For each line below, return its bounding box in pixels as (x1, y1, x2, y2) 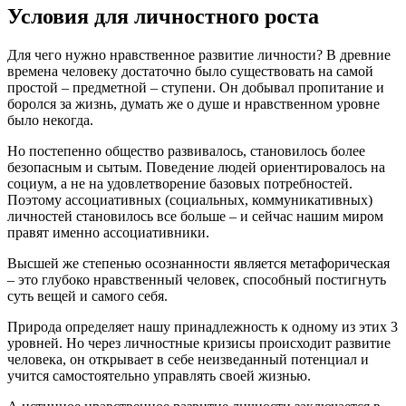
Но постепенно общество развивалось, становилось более (7, 142, 365, 159)
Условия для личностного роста (7, 4, 319, 28)
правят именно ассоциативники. (7, 224, 209, 240)
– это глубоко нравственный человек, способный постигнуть (7, 271, 386, 287)
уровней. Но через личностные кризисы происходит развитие (7, 334, 391, 351)
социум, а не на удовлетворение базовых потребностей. (7, 175, 353, 191)
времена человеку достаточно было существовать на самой (7, 63, 373, 79)
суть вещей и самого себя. (7, 287, 168, 304)
